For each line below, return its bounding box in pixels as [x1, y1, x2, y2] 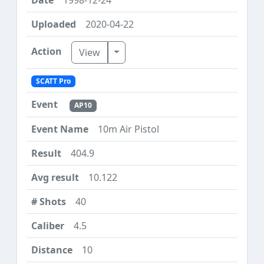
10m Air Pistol [98, 122, 159, 136]
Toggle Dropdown [113, 45, 194, 58]
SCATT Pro [35, 76, 71, 87]
